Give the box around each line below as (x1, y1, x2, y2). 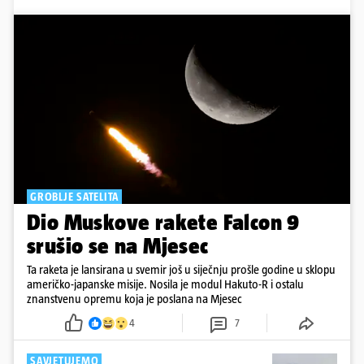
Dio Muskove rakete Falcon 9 (27, 210, 300, 236)
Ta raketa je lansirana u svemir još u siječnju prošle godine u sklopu (27, 262, 336, 277)
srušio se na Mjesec (27, 233, 209, 259)
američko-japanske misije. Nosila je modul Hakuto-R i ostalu (27, 277, 304, 292)
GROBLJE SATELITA (30, 190, 119, 204)
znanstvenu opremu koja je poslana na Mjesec (27, 292, 242, 306)
